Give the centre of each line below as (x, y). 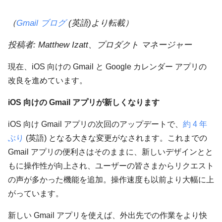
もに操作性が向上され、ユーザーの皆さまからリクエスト (111, 166)
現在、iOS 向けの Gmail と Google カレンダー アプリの (107, 67)
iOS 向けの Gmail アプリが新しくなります (84, 102)
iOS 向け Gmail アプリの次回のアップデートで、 (95, 124)
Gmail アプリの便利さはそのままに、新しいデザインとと (111, 152)
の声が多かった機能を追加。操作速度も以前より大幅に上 (111, 180)
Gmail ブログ (41, 23)
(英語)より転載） (100, 23)
